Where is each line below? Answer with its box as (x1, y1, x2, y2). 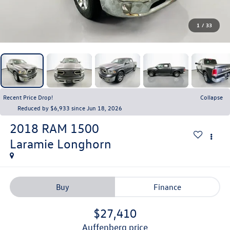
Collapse (200, 92, 223, 101)
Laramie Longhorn (9, 136, 111, 151)
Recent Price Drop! (3, 92, 53, 101)
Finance (153, 182, 181, 193)
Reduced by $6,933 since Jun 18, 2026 (17, 103, 122, 112)
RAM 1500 (41, 120, 99, 136)
